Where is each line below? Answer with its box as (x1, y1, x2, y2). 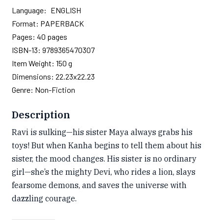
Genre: (12, 85, 35, 94)
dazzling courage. (12, 193, 77, 203)
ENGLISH (51, 5, 81, 15)
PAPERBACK (40, 19, 84, 28)
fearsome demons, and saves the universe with (12, 180, 187, 190)
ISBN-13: (12, 45, 42, 55)
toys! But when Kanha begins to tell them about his (12, 140, 201, 150)
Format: (12, 19, 40, 28)
